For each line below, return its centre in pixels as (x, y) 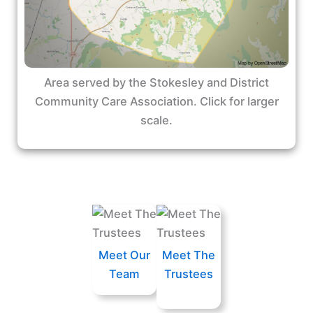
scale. (156, 121)
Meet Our (124, 255)
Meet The (189, 255)
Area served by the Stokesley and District (156, 83)
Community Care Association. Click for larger (156, 102)
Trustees (189, 274)
